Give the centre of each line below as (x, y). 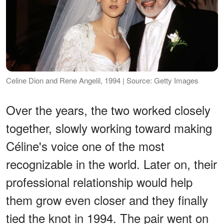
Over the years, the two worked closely (108, 110)
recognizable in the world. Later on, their (111, 164)
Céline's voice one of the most (85, 146)
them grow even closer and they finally (107, 200)
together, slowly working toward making (109, 128)
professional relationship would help (99, 182)
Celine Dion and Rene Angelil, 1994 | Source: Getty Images (102, 80)
